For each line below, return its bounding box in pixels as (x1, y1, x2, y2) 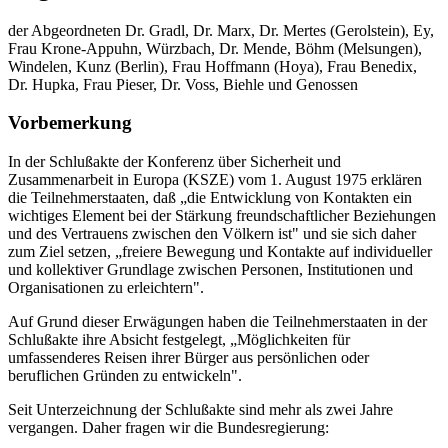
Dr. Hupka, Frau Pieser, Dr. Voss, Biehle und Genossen (8, 75, 358, 93)
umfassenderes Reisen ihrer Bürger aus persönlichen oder (8, 349, 369, 367)
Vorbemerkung (8, 112, 132, 134)
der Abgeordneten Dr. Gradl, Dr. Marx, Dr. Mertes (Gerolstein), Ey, (8, 21, 434, 39)
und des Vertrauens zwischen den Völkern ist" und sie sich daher (8, 225, 416, 243)
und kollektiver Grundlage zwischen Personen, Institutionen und (8, 261, 413, 279)
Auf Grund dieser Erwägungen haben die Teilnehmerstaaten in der (8, 313, 427, 331)
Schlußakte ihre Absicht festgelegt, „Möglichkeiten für (8, 331, 350, 349)
